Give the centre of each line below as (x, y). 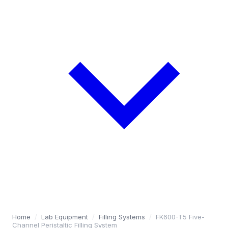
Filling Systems (122, 217)
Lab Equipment (65, 217)
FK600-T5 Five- (180, 217)
